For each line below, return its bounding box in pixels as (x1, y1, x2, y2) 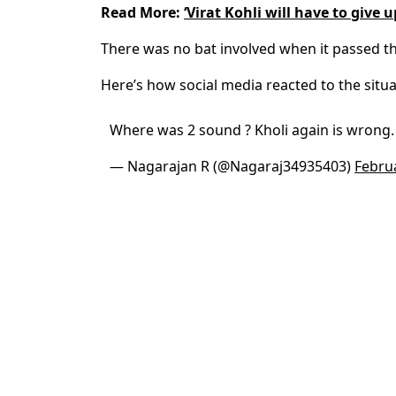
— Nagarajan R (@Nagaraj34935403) (110, 156, 354, 177)
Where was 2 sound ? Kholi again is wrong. (110, 120, 394, 141)
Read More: (101, 3, 184, 23)
